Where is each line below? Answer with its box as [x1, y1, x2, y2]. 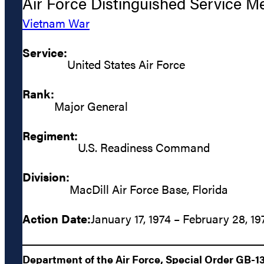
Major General [54, 97, 128, 114]
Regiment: [22, 126, 78, 144]
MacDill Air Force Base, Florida [70, 180, 228, 197]
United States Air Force [67, 55, 185, 73]
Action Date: [22, 209, 91, 227]
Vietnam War [22, 14, 90, 31]
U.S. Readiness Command [78, 138, 210, 156]
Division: [22, 168, 70, 186]
